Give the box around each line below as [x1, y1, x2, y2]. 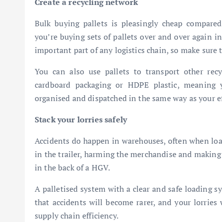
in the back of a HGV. [35, 162, 111, 173]
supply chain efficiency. [35, 210, 118, 221]
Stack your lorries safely [35, 113, 127, 125]
